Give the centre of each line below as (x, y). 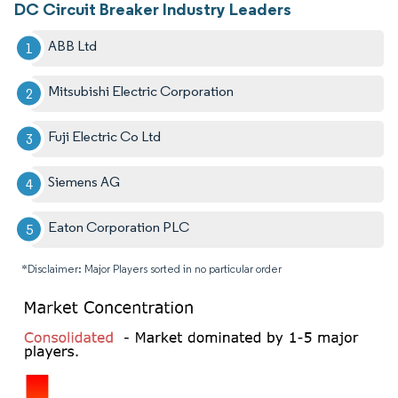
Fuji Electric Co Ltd (105, 136)
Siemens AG (84, 181)
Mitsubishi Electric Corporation (141, 91)
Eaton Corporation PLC (119, 227)
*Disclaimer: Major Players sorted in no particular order (151, 268)
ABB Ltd (73, 45)
